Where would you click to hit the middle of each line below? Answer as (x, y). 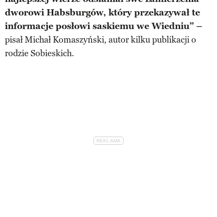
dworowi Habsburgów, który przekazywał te (102, 12)
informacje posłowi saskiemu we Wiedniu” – (104, 26)
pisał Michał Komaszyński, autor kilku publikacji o (101, 39)
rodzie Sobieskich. (39, 53)
